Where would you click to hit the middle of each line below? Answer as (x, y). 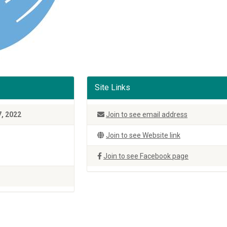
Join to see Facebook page (146, 156)
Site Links (112, 87)
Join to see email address (147, 115)
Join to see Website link (143, 135)
